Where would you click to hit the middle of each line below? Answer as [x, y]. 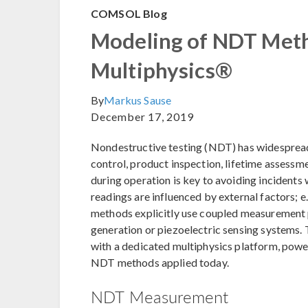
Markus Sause [138, 100]
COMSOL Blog [129, 14]
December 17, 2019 [142, 117]
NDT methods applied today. [160, 263]
